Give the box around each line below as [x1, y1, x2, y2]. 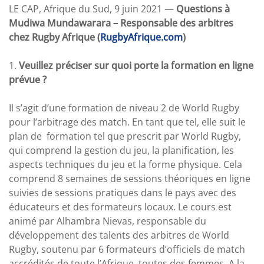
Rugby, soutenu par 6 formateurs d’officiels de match [9, 243, 245, 256]
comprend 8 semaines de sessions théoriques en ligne [9, 172, 250, 185]
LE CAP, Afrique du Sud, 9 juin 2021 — [9, 2, 176, 15]
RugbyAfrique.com [100, 31, 183, 44]
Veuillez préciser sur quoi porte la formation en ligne [19, 59, 253, 72]
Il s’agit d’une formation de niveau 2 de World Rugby [9, 101, 239, 114]
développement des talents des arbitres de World [9, 229, 229, 242]
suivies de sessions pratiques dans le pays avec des [9, 186, 236, 199]
